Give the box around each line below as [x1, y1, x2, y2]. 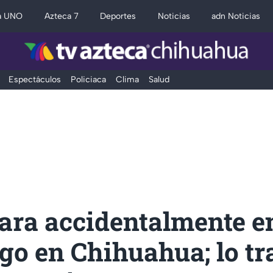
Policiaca [70, 74, 106, 85]
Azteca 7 [44, 11, 79, 21]
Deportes [100, 11, 136, 21]
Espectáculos [8, 74, 61, 85]
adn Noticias [211, 11, 261, 21]
